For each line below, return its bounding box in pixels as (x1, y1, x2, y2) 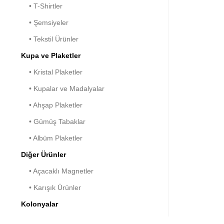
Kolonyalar (21, 199, 58, 208)
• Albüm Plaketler (21, 133, 82, 142)
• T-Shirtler (21, 1, 62, 10)
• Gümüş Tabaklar (21, 117, 85, 125)
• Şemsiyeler (21, 18, 68, 26)
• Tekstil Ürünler (21, 34, 78, 43)
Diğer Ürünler (21, 150, 66, 158)
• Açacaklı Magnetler (21, 166, 93, 175)
